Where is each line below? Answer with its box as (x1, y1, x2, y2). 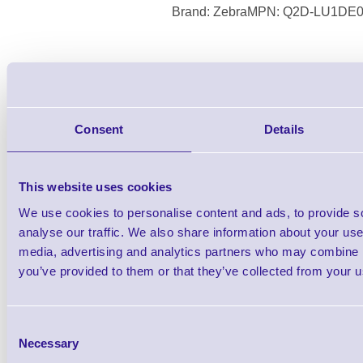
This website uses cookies (19, 180, 173, 194)
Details (264, 122, 304, 136)
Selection (6, 339, 55, 353)
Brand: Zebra (171, 5, 247, 19)
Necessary (19, 335, 79, 350)
